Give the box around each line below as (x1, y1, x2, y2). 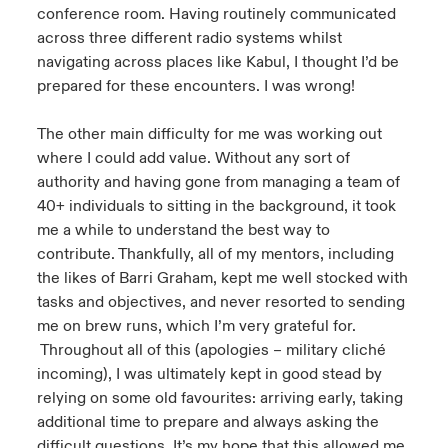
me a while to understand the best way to (36, 220, 330, 240)
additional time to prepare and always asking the (36, 412, 379, 432)
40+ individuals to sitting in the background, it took (36, 196, 396, 216)
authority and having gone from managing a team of (36, 172, 400, 192)
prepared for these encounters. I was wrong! (36, 76, 355, 96)
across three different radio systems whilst (36, 28, 342, 48)
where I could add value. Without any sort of (36, 148, 350, 168)
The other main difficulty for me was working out (36, 124, 382, 144)
